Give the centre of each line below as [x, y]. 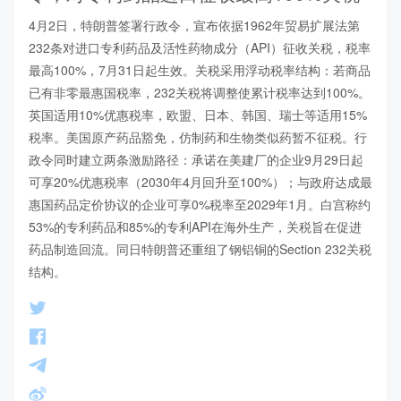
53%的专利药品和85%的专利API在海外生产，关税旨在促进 [195, 226]
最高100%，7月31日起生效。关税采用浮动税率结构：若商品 [200, 69]
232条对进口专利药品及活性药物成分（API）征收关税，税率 [200, 47]
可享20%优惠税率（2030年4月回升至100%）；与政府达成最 [200, 181]
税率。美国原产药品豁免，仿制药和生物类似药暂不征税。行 [198, 137]
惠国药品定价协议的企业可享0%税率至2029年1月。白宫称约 [200, 204]
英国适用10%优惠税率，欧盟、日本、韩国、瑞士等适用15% [198, 114]
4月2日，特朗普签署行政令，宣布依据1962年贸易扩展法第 [194, 25]
